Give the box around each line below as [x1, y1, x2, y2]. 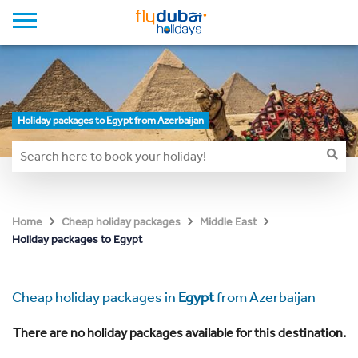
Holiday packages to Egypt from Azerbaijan [18, 114, 204, 126]
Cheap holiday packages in [12, 288, 178, 306]
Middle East [200, 215, 257, 229]
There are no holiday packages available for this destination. [12, 325, 346, 340]
